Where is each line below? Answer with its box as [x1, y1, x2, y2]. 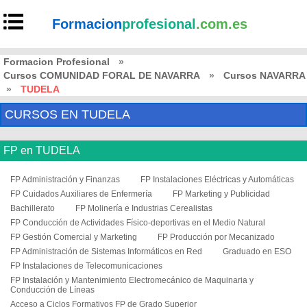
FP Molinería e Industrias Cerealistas [75, 204, 212, 213]
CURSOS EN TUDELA [5, 108, 130, 121]
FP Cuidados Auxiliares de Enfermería [10, 189, 152, 199]
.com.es [196, 16, 248, 32]
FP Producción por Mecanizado [158, 232, 275, 242]
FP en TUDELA [3, 145, 80, 156]
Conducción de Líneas [10, 285, 95, 295]
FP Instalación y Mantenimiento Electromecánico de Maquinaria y [10, 275, 254, 285]
